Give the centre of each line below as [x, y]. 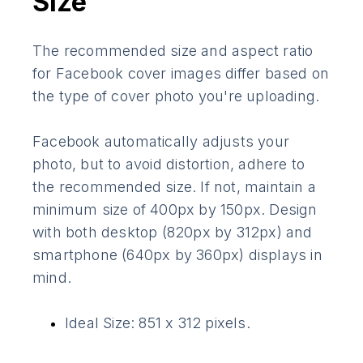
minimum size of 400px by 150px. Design [175, 210]
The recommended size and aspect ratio [173, 51]
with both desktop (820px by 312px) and [173, 233]
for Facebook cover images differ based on [181, 74]
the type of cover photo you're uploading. [176, 96]
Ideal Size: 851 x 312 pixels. [158, 323]
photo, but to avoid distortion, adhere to [169, 164]
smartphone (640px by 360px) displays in [177, 255]
